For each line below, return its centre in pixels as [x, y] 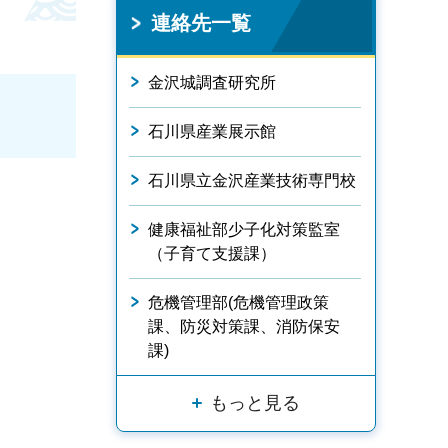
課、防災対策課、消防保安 [244, 326]
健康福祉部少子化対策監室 [244, 229]
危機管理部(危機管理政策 [238, 302]
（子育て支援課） [212, 253]
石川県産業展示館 [212, 131]
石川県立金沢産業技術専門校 [252, 180]
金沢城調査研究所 [212, 82]
